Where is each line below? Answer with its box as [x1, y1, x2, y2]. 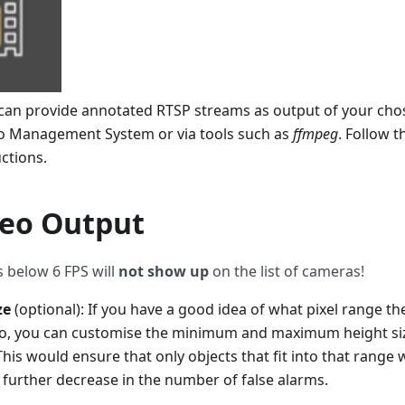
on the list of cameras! [209, 260, 364, 281]
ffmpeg [293, 123, 338, 144]
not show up [118, 260, 209, 281]
